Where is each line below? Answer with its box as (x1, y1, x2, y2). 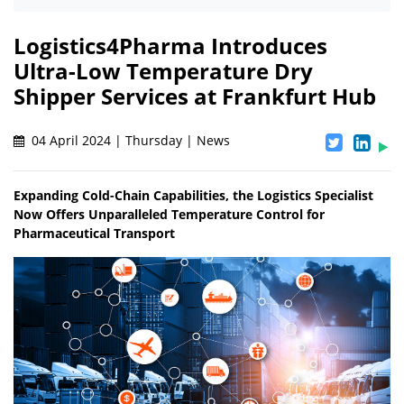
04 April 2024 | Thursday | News (28, 132, 230, 150)
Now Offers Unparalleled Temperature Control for (14, 206, 325, 224)
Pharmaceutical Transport (14, 225, 175, 243)
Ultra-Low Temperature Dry (14, 56, 313, 87)
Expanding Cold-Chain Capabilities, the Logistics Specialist (14, 187, 373, 205)
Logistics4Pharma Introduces (14, 31, 327, 61)
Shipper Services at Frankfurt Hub (14, 81, 376, 112)
